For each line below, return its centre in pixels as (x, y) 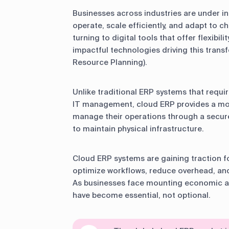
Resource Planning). (110, 62)
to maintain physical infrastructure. (138, 129)
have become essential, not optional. (142, 195)
